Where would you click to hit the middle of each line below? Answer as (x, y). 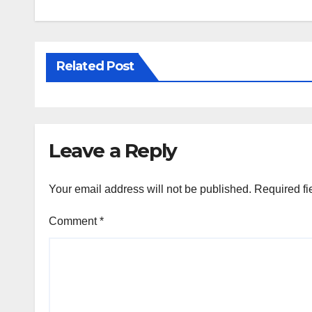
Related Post (95, 67)
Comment (74, 221)
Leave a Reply (113, 151)
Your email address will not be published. (150, 189)
